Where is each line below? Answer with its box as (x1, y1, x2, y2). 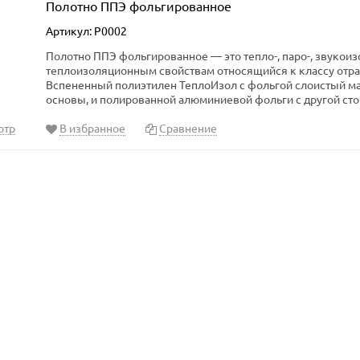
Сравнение (159, 121, 217, 135)
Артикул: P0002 (46, 23, 127, 38)
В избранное (59, 121, 125, 135)
